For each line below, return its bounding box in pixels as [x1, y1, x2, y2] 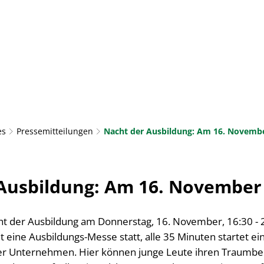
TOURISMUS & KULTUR [26, 81, 131, 94]
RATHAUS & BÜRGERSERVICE [91, 50, 223, 64]
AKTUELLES [26, 50, 78, 64]
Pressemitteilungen [16, 126, 93, 137]
